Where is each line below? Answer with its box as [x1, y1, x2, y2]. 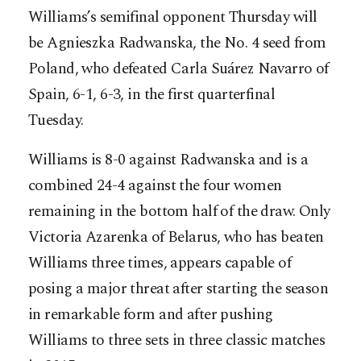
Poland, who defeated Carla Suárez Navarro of [28, 57, 329, 81]
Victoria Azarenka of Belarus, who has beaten [28, 226, 324, 250]
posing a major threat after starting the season [28, 277, 329, 301]
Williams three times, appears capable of [28, 251, 292, 276]
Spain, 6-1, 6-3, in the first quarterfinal [28, 83, 276, 107]
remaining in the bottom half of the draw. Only [28, 200, 330, 224]
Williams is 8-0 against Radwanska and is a [28, 148, 309, 172]
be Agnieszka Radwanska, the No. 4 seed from [28, 31, 326, 56]
